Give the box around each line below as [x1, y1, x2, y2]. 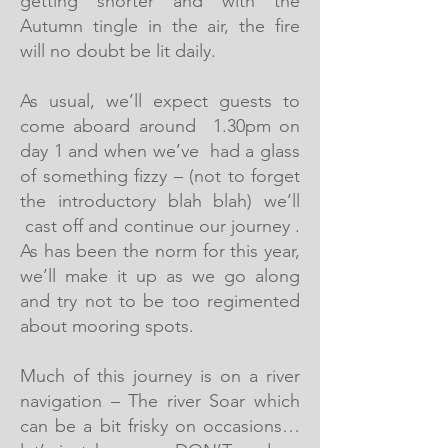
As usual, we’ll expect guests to [20, 90, 300, 112]
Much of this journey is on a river [20, 365, 300, 387]
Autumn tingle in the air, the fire [20, 15, 300, 37]
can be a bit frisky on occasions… [20, 415, 300, 437]
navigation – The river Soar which [20, 390, 300, 412]
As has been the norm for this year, [20, 240, 300, 262]
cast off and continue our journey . [20, 215, 300, 237]
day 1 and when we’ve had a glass [20, 140, 300, 162]
